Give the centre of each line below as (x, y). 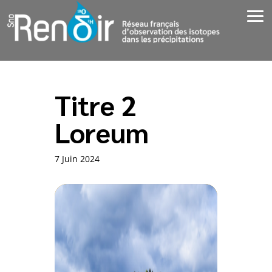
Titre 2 (95, 104)
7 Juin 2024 (77, 159)
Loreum (101, 132)
